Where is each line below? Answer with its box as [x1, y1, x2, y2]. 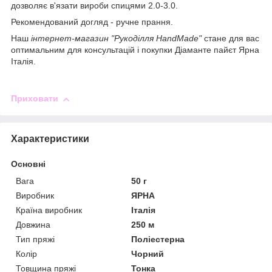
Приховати [11, 93, 58, 104]
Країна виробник [16, 205, 82, 215]
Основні [11, 158, 46, 169]
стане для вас [202, 33, 259, 44]
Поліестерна [131, 234, 185, 244]
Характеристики [11, 133, 89, 144]
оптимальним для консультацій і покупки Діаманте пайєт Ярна [11, 45, 259, 55]
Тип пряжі [16, 234, 55, 244]
